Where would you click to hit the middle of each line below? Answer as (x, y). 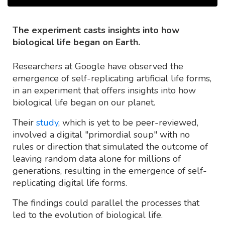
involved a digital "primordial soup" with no (101, 135)
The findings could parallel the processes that (106, 203)
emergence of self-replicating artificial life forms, (112, 79)
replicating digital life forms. (70, 183)
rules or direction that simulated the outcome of (110, 147)
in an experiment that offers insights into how (104, 91)
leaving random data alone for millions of (97, 159)
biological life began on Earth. (76, 42)
